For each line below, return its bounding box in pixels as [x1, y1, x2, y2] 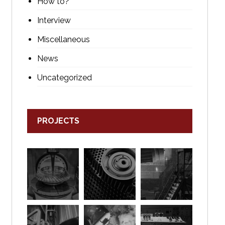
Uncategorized [37, 73, 92, 82]
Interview [37, 16, 71, 25]
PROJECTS [37, 116, 79, 126]
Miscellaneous [37, 35, 90, 44]
